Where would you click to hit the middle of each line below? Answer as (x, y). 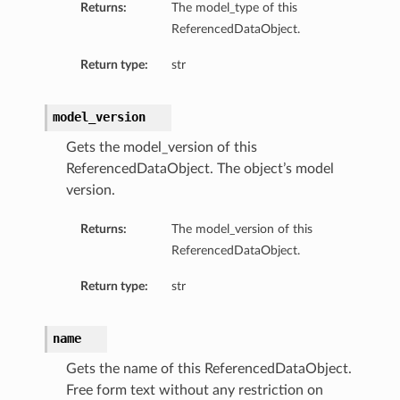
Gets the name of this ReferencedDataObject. (208, 369)
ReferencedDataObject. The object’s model (200, 169)
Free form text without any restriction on (194, 391)
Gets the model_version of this (161, 148)
